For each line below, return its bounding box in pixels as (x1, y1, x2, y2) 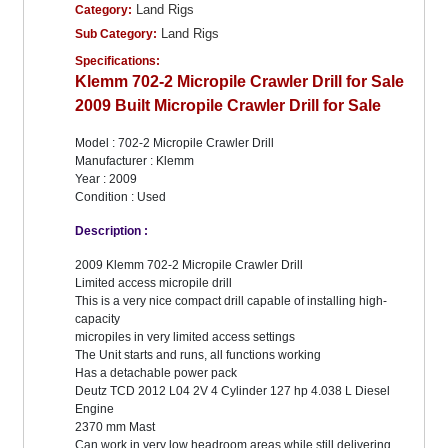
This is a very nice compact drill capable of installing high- (75, 294, 388, 309)
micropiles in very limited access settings (75, 330, 296, 345)
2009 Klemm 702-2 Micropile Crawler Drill (75, 258, 304, 273)
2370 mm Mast (75, 420, 156, 435)
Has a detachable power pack (75, 366, 238, 381)
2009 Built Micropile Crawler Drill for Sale (75, 97, 382, 115)
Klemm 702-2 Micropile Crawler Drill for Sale (75, 73, 405, 91)
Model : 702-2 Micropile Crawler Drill (75, 136, 275, 151)
